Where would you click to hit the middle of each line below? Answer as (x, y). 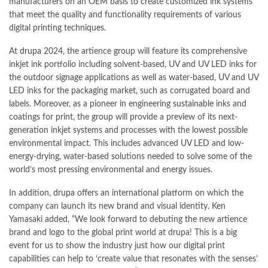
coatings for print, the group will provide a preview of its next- (123, 117)
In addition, (31, 193)
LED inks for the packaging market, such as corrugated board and (130, 91)
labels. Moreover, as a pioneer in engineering (91, 104)
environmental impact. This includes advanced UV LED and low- (127, 143)
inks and (230, 104)
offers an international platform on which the (159, 193)
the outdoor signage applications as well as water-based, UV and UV (134, 77)
